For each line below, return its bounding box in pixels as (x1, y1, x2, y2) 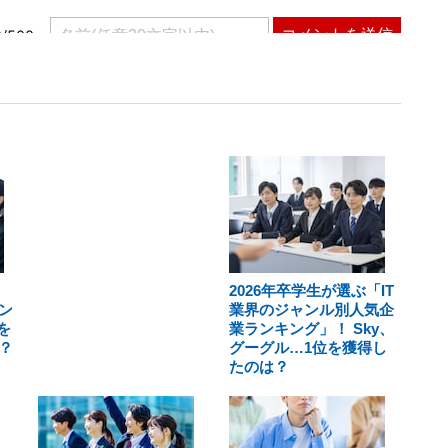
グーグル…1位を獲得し (228, 339, 387, 356)
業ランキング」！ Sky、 (228, 320, 394, 337)
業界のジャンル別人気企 (228, 301, 394, 318)
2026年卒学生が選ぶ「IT (228, 282, 394, 299)
